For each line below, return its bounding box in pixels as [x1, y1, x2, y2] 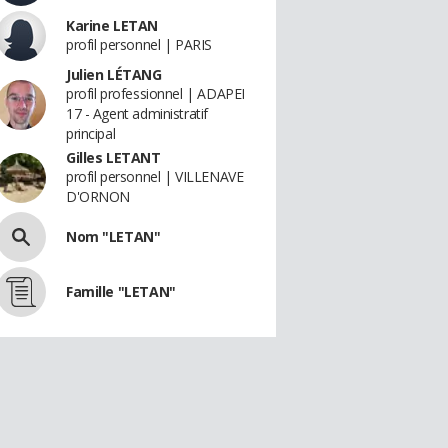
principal [66, 124, 116, 143]
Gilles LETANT [66, 148, 161, 167]
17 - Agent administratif [66, 104, 208, 123]
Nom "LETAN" [66, 227, 161, 246]
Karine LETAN [66, 16, 158, 35]
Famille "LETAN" [66, 282, 176, 301]
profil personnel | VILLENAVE [66, 167, 244, 186]
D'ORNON [66, 187, 131, 206]
